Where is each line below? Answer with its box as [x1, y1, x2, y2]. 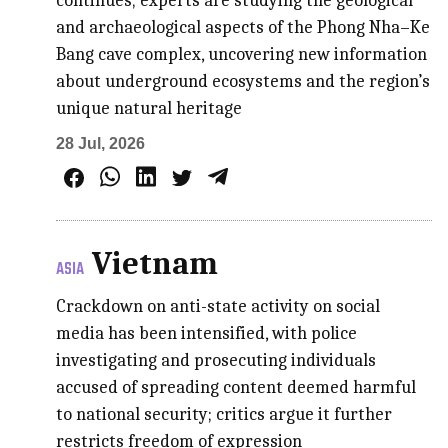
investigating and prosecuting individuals [56, 349, 377, 371]
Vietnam [92, 244, 219, 282]
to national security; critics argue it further [56, 403, 393, 425]
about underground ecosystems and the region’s [56, 70, 431, 92]
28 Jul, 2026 [56, 134, 146, 152]
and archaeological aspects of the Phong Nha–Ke [56, 16, 431, 38]
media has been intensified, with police [56, 322, 358, 344]
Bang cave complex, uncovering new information [56, 43, 428, 65]
